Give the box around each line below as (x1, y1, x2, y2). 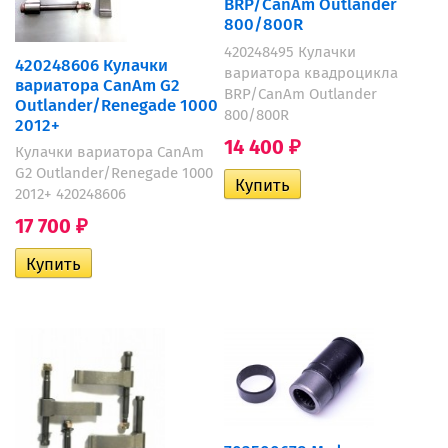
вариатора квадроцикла (223, 64, 398, 83)
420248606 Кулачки (15, 54, 168, 75)
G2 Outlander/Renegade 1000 (15, 164, 213, 183)
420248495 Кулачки (223, 43, 356, 62)
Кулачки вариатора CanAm (15, 143, 204, 162)
